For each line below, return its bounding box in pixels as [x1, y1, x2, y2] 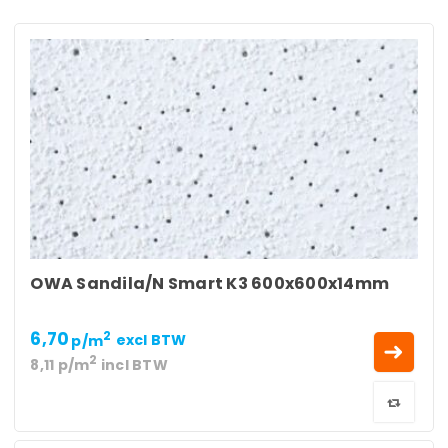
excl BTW [115, 330, 187, 351]
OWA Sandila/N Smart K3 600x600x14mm [30, 271, 390, 295]
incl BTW [97, 354, 168, 375]
